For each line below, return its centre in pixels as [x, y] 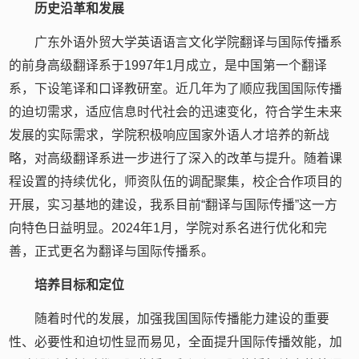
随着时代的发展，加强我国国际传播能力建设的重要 [182, 319]
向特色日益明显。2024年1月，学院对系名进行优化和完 [168, 228]
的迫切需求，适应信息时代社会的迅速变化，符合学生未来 [176, 111]
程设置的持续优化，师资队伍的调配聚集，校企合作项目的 [176, 181]
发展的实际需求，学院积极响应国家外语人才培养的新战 [169, 135]
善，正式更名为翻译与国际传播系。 [112, 251]
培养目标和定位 [79, 285]
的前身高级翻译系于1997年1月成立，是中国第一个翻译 [168, 65]
